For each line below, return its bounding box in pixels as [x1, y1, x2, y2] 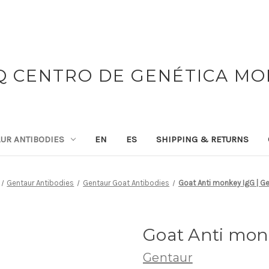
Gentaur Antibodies [7, 178, 74, 187]
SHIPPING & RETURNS [156, 133, 249, 145]
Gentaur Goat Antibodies [83, 178, 170, 187]
